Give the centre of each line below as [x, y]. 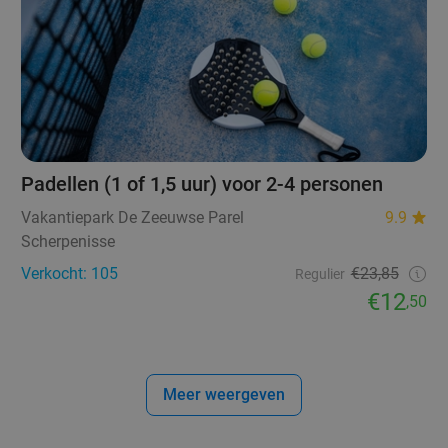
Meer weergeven [224, 395]
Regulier [319, 274]
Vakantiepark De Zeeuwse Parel [133, 218]
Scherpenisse [68, 242]
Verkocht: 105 [70, 274]
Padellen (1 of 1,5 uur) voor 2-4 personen [202, 184]
